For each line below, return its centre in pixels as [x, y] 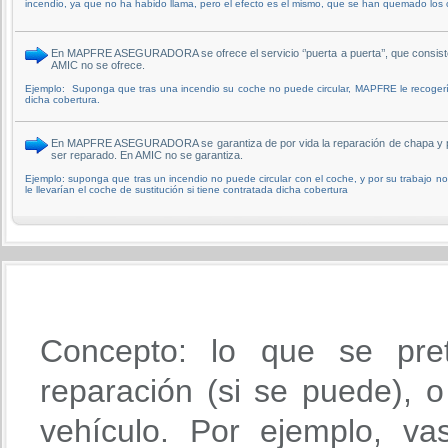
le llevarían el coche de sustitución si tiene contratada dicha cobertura [186, 189]
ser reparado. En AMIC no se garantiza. [147, 154]
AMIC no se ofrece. [98, 64]
